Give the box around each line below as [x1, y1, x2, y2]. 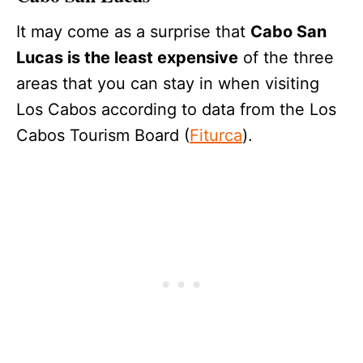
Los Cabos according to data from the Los [16, 100, 336, 120]
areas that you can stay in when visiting [16, 74, 319, 94]
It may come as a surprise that [16, 22, 250, 42]
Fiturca [190, 126, 242, 146]
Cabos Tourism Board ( [16, 126, 190, 146]
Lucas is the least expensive [16, 48, 238, 68]
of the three [238, 48, 334, 68]
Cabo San [250, 22, 327, 42]
